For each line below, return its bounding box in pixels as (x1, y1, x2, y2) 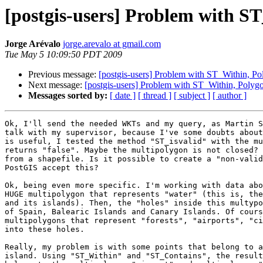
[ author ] (213, 90, 247, 101)
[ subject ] (174, 90, 210, 101)
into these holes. (5, 225, 85, 234)
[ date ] (110, 90, 136, 101)
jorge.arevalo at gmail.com (63, 39, 161, 49)
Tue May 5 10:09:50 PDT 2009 (5, 49, 122, 60)
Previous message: (28, 69, 99, 80)
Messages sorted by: (28, 90, 107, 101)
